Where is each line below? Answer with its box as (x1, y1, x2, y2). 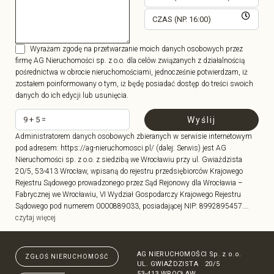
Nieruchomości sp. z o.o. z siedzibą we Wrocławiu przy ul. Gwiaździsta (15, 155, 243, 165)
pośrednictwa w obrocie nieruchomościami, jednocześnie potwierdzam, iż (15, 68, 248, 77)
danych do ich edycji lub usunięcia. (15, 91, 129, 100)
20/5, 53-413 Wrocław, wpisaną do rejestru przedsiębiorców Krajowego (15, 167, 243, 176)
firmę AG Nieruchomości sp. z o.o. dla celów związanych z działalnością (15, 56, 245, 65)
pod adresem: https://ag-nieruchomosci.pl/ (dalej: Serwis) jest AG (15, 144, 227, 153)
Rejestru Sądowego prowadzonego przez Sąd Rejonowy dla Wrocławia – (15, 179, 243, 188)
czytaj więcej (15, 213, 56, 223)
